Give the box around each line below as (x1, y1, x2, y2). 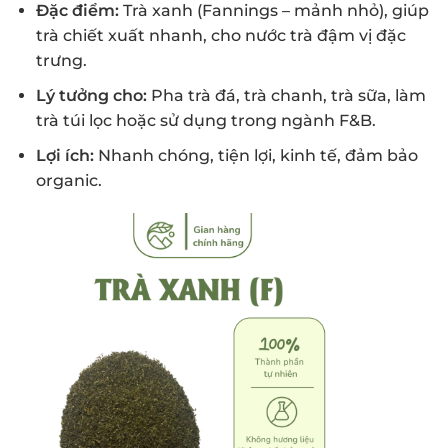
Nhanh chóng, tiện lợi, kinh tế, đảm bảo (93, 145, 418, 165)
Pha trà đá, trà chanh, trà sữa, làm (146, 86, 426, 106)
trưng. (35, 51, 87, 71)
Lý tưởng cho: (35, 86, 147, 106)
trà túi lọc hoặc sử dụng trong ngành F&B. (35, 111, 376, 131)
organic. (35, 170, 102, 190)
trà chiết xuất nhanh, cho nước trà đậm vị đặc (35, 26, 406, 46)
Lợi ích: (35, 145, 94, 165)
